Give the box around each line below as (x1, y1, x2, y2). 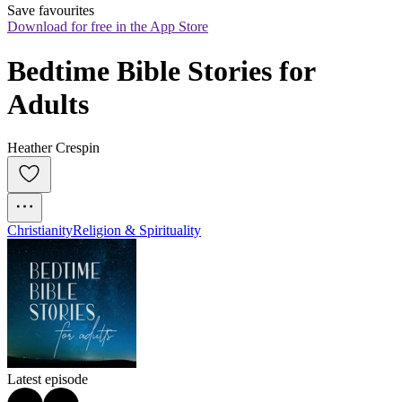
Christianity (7, 223, 73, 239)
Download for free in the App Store (7, 19, 208, 35)
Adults (7, 87, 89, 120)
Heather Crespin (7, 140, 100, 156)
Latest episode (7, 371, 88, 388)
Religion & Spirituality (73, 223, 201, 239)
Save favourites (7, 3, 94, 19)
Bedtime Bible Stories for (7, 54, 316, 87)
